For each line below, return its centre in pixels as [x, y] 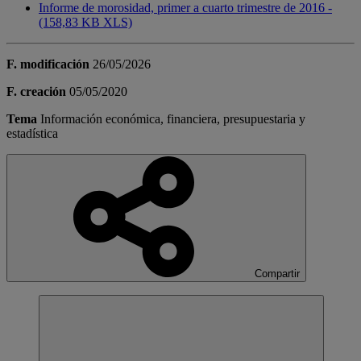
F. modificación [48, 64]
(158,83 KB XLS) [85, 23]
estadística [32, 134]
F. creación [36, 92]
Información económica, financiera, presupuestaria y [173, 119]
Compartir [277, 274]
